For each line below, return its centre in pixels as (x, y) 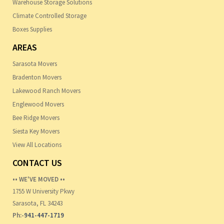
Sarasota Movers (35, 64)
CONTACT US (37, 163)
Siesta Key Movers (36, 131)
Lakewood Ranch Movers (46, 91)
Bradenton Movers (37, 77)
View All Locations (37, 145)
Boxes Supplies (32, 29)
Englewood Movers (38, 104)
